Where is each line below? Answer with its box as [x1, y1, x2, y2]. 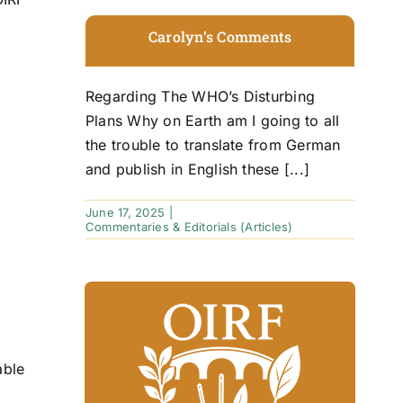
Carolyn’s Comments [148, 26, 292, 46]
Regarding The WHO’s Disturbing [85, 86, 316, 105]
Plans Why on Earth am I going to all [85, 111, 340, 130]
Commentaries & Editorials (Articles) [85, 219, 293, 234]
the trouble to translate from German [85, 135, 341, 154]
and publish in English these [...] [85, 159, 310, 178]
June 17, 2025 [85, 204, 166, 219]
